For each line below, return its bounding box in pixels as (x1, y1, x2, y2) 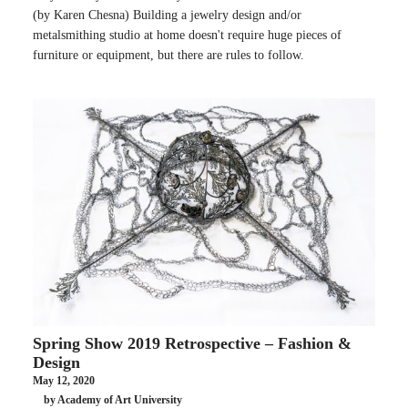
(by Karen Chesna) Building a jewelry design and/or (33, 7, 301, 22)
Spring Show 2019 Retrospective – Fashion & (33, 333, 352, 352)
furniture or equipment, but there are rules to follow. (33, 47, 304, 62)
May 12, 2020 (33, 373, 95, 387)
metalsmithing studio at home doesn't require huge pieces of (33, 27, 342, 42)
